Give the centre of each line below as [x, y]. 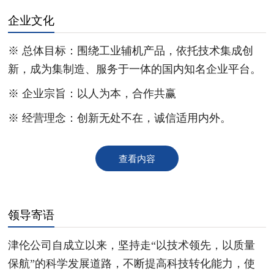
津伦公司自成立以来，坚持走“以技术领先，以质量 [132, 245]
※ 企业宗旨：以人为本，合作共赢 [92, 93]
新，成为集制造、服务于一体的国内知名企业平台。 [135, 69]
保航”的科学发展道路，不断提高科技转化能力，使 [132, 263]
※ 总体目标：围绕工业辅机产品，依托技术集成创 [131, 50]
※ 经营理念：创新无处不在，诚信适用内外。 [120, 118]
